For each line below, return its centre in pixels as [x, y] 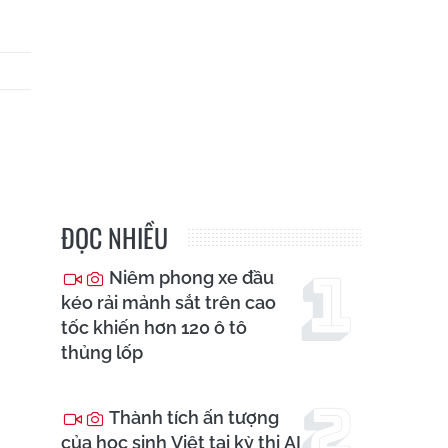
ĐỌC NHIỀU [114, 238]
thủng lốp [102, 353]
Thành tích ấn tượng [192, 418]
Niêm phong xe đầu [189, 278]
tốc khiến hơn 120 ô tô [154, 328]
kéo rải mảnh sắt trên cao [168, 303]
